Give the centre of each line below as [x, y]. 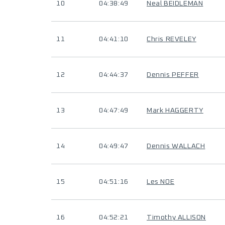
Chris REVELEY [172, 39]
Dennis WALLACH [176, 146]
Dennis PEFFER [173, 75]
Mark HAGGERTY [175, 110]
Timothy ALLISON [176, 217]
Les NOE [161, 182]
